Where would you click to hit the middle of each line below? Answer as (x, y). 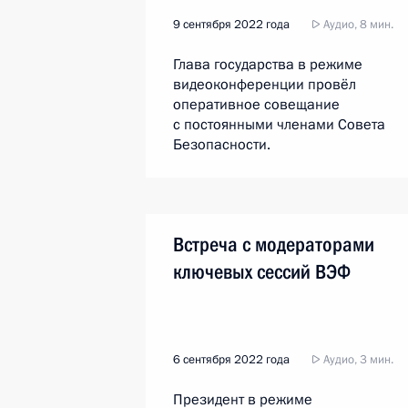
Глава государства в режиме (268, 65)
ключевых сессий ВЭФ (262, 272)
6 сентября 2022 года (231, 360)
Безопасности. (222, 145)
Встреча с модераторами (274, 245)
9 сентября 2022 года (231, 25)
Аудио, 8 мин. (357, 25)
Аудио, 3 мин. (357, 360)
